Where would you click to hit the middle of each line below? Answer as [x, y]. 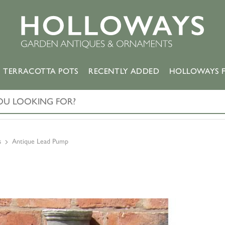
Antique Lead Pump [40, 141]
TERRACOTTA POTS [41, 71]
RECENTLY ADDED [124, 71]
